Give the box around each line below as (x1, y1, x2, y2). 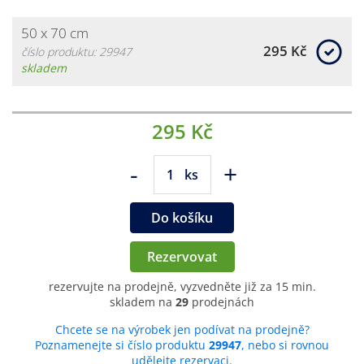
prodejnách (188, 293, 254, 310)
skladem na (110, 293, 175, 310)
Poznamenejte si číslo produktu (35, 336, 209, 353)
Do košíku (151, 208, 213, 227)
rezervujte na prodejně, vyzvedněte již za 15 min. (48, 278, 316, 294)
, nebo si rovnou (241, 336, 329, 353)
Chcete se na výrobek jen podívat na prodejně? (54, 321, 310, 337)
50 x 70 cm (21, 23, 89, 42)
